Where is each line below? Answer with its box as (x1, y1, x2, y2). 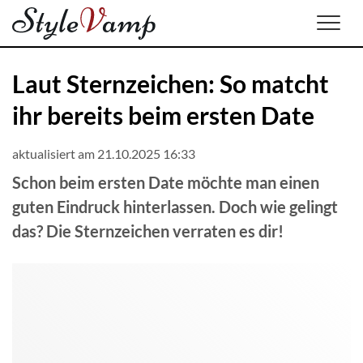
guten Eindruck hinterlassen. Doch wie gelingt (12, 197, 338, 216)
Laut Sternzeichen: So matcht (12, 69, 329, 98)
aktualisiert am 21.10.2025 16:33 (12, 146, 195, 161)
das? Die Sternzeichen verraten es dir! (12, 221, 284, 241)
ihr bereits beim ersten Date (12, 100, 314, 130)
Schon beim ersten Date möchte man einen (12, 173, 319, 192)
